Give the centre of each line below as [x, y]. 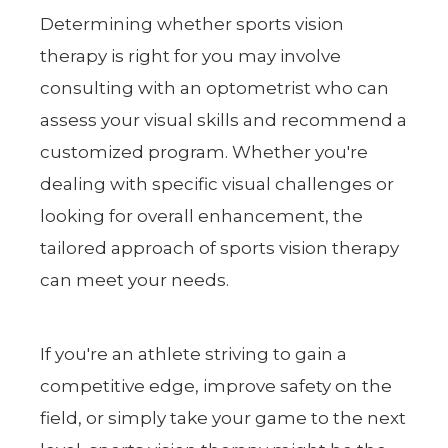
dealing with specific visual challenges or [217, 183]
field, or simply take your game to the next [223, 417]
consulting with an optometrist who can [215, 87]
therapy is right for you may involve [191, 55]
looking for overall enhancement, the [202, 215]
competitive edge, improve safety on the [216, 385]
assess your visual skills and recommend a [224, 119]
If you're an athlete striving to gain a [194, 353]
